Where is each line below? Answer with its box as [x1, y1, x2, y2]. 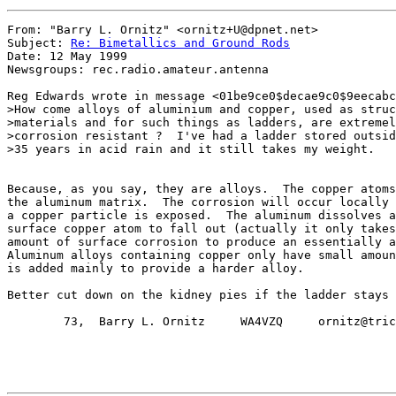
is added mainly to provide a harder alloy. [7, 262, 304, 275]
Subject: [7, 36, 71, 49]
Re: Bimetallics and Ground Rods [71, 36, 290, 49]
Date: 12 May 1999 [7, 49, 127, 63]
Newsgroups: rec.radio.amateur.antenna [7, 63, 269, 76]
